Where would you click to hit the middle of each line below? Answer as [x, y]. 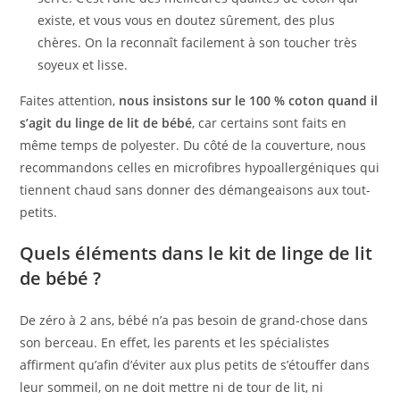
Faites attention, [70, 101]
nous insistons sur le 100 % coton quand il [249, 101]
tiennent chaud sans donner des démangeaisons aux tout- [196, 190]
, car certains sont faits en [270, 123]
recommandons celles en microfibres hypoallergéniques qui [200, 168]
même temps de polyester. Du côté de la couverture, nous [193, 146]
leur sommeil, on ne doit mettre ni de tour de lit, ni [172, 387]
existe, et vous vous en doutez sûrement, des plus [187, 21]
